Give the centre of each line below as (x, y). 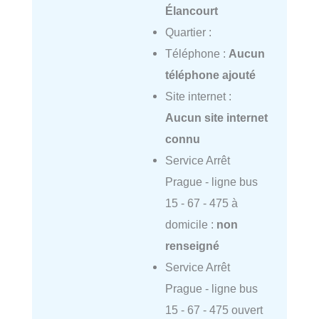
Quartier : (188, 32)
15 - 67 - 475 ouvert (214, 309)
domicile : (190, 224)
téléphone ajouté (210, 74)
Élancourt (191, 10)
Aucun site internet (216, 117)
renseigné (192, 245)
